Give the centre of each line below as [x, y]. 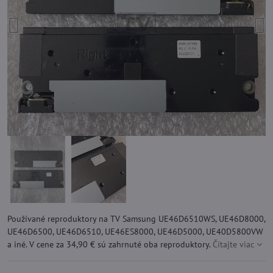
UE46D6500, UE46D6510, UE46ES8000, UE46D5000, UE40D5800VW [135, 232]
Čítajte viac [233, 244]
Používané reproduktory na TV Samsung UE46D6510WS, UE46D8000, [136, 219]
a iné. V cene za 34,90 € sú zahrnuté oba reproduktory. [110, 244]
